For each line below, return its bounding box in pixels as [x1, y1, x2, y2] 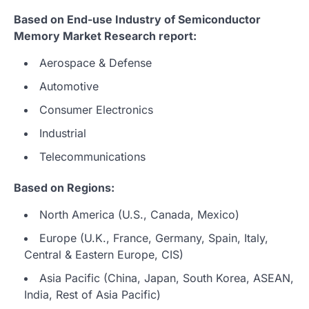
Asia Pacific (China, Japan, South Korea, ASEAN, [39, 270, 294, 285]
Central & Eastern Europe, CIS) [24, 247, 183, 261]
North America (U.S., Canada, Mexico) [39, 207, 239, 221]
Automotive [39, 79, 99, 93]
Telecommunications [39, 149, 146, 163]
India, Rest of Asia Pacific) [24, 287, 161, 301]
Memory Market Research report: [14, 28, 197, 43]
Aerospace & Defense [39, 55, 152, 70]
